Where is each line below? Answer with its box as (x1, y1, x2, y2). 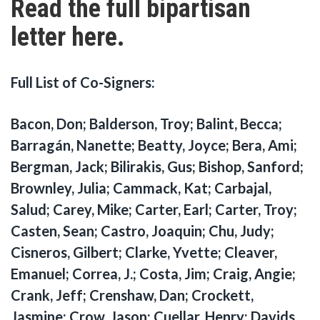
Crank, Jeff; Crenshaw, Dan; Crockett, (11, 286, 254, 304)
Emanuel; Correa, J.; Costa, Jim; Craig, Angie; (11, 264, 296, 282)
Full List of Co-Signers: (11, 73, 158, 91)
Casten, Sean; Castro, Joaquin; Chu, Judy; (11, 221, 274, 239)
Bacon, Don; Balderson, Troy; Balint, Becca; (11, 114, 282, 132)
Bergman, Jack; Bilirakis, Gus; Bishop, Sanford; (11, 157, 304, 175)
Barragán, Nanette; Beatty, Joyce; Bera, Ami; (11, 136, 297, 154)
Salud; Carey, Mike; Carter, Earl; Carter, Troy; (11, 200, 297, 218)
